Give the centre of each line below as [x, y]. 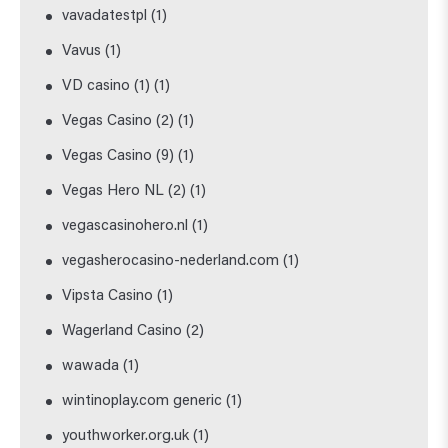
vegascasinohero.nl [125, 226]
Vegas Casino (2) [118, 121]
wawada [91, 366]
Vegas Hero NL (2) [124, 191]
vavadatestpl [105, 16]
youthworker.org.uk [126, 436]
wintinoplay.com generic [142, 401]
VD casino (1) [106, 86]
